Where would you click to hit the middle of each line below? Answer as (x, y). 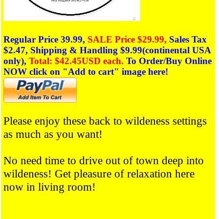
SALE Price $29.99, (128, 39)
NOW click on (32, 71)
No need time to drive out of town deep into (104, 161)
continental (169, 50)
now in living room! (50, 187)
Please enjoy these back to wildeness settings (105, 121)
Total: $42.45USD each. (76, 61)
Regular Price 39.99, (45, 39)
